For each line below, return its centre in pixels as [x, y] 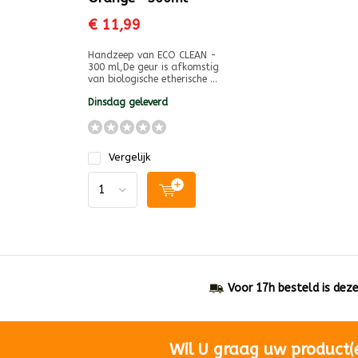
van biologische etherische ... [153, 79]
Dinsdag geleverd [128, 102]
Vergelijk [129, 157]
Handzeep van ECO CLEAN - [152, 55]
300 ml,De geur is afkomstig [153, 67]
